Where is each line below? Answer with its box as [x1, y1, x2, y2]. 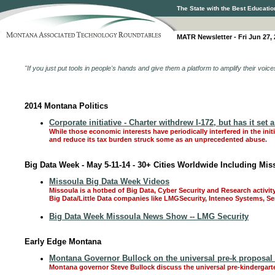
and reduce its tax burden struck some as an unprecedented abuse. [49, 136, 267, 144]
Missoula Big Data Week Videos [49, 177, 169, 186]
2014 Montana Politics [25, 101, 108, 110]
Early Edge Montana [25, 237, 101, 246]
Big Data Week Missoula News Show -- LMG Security [49, 212, 249, 221]
